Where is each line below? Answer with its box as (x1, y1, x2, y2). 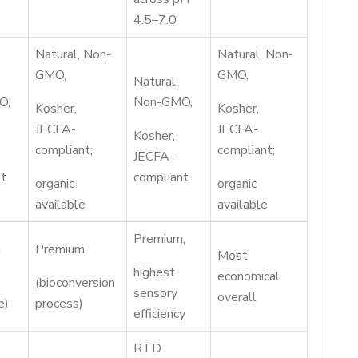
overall (217, 288, 257, 306)
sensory (133, 284, 177, 302)
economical (217, 268, 280, 285)
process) (35, 295, 83, 312)
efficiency (133, 305, 185, 323)
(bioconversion (35, 274, 115, 292)
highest (133, 264, 175, 281)
